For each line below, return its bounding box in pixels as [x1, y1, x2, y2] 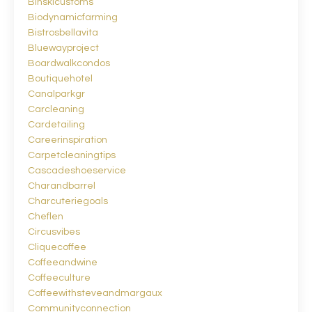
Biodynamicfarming [28, 12, 118, 22]
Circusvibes [28, 226, 80, 237]
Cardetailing [28, 119, 85, 130]
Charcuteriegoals [28, 196, 108, 206]
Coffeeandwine [28, 257, 97, 267]
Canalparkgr [28, 88, 85, 99]
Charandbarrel [28, 180, 95, 191]
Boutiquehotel [28, 73, 93, 84]
